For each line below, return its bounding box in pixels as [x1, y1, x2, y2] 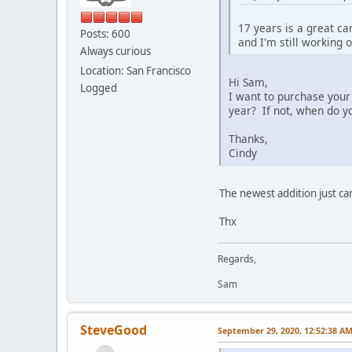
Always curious [80, 43, 151, 58]
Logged [80, 80, 117, 95]
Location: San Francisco [80, 63, 191, 78]
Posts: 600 [80, 26, 130, 41]
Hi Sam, [229, 75, 268, 90]
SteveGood [80, 321, 147, 339]
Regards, [218, 252, 256, 266]
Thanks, [229, 131, 268, 147]
